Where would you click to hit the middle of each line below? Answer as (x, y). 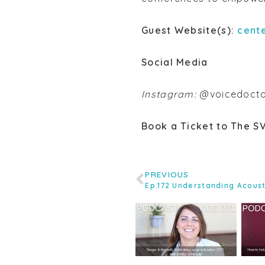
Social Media (175, 62)
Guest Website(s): (190, 30)
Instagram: (171, 94)
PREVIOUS (167, 174)
